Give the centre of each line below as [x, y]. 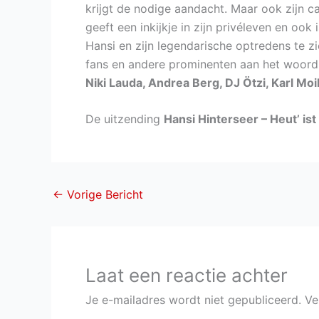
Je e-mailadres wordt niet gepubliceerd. [193, 300]
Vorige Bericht [103, 195]
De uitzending [125, 119]
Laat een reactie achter [187, 276]
